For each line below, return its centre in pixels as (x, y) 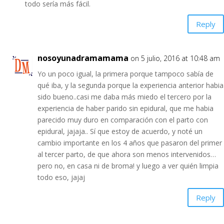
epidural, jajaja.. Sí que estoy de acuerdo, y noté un (120, 131)
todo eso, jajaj (61, 177)
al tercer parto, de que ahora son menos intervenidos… (127, 154)
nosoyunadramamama (83, 58)
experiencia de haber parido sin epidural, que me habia (125, 108)
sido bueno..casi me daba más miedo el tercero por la (124, 97)
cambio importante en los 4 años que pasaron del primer (130, 143)
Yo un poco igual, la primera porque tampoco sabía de (125, 74)
